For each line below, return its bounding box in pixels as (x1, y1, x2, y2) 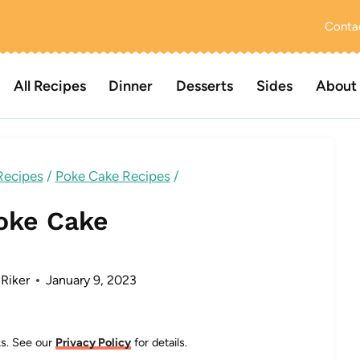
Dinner (108, 77, 153, 95)
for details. (131, 335, 187, 350)
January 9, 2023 (46, 272, 137, 288)
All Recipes (13, 77, 86, 95)
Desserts (176, 77, 234, 95)
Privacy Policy (55, 335, 131, 350)
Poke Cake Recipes (55, 168, 170, 184)
